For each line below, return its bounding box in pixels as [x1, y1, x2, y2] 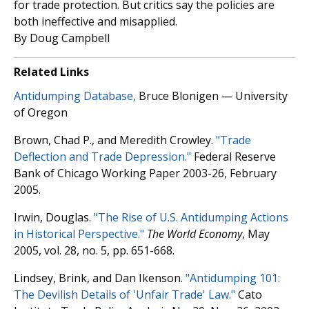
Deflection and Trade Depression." [14, 148, 191, 164]
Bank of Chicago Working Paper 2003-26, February [14, 165, 277, 181]
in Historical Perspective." [14, 226, 144, 241]
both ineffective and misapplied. [14, 13, 177, 29]
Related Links [14, 63, 89, 79]
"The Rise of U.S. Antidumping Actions [94, 209, 288, 225]
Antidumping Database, [14, 88, 136, 103]
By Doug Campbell [14, 30, 110, 46]
